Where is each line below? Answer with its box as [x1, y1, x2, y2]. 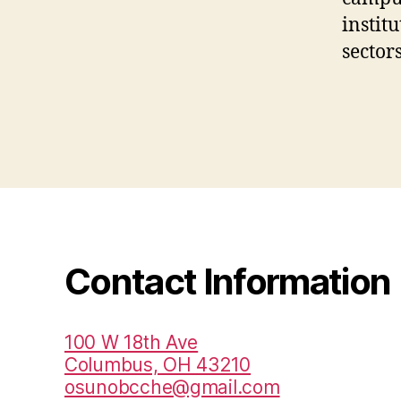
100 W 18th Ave [64, 331, 199, 354]
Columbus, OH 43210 [64, 354, 252, 377]
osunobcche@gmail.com [64, 376, 280, 399]
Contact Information [64, 260, 391, 304]
